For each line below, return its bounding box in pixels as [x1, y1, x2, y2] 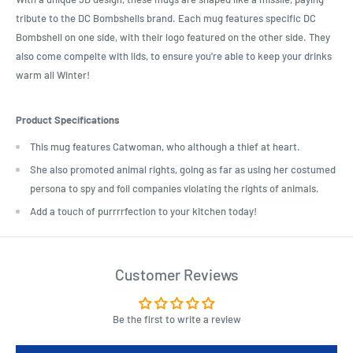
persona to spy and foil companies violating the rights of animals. [30, 181, 319, 195]
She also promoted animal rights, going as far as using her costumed [30, 162, 336, 176]
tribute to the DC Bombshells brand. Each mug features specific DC [16, 12, 316, 25]
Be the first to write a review [112, 312, 241, 325]
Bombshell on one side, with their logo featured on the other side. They [16, 31, 330, 44]
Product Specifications [16, 113, 120, 127]
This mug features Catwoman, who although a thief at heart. [30, 139, 300, 153]
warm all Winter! [16, 69, 90, 82]
